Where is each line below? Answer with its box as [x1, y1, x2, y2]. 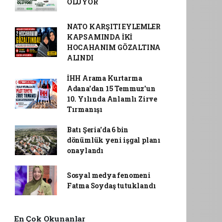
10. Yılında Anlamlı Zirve [66, 94, 158, 104]
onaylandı [66, 146, 104, 155]
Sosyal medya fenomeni [66, 170, 151, 180]
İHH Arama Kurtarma [66, 73, 142, 83]
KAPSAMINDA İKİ [66, 32, 133, 42]
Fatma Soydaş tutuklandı [66, 181, 156, 190]
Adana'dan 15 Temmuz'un [66, 84, 156, 93]
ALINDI [66, 53, 94, 62]
